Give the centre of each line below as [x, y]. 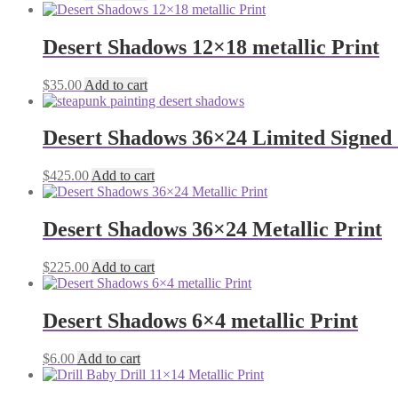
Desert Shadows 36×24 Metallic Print [212, 230]
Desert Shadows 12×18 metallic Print [211, 47]
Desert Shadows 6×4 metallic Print [200, 321]
